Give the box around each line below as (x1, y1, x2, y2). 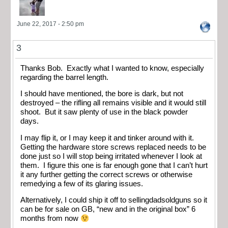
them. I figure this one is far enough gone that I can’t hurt (20, 161, 208, 169)
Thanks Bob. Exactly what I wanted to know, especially (20, 64, 204, 72)
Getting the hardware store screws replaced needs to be (20, 142, 206, 151)
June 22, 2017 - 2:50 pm (17, 20, 84, 27)
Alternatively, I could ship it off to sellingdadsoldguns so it (20, 196, 207, 205)
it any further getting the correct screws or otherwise (20, 170, 192, 179)
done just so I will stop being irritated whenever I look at (20, 152, 202, 160)
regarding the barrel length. (20, 73, 110, 81)
